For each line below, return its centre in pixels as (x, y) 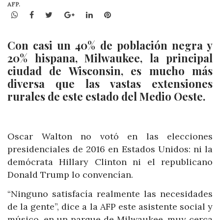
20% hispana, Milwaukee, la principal (110, 58)
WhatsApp (37, 14)
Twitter (67, 14)
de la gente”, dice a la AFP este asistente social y (110, 207)
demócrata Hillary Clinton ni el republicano (110, 162)
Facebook (52, 14)
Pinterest (128, 14)
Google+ (90, 14)
